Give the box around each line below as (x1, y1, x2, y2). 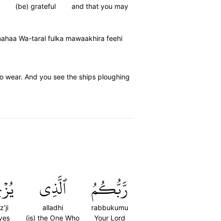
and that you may (72, 2, 128, 10)
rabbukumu (91, 203, 128, 212)
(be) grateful (15, 2, 56, 10)
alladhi (42, 203, 63, 212)
